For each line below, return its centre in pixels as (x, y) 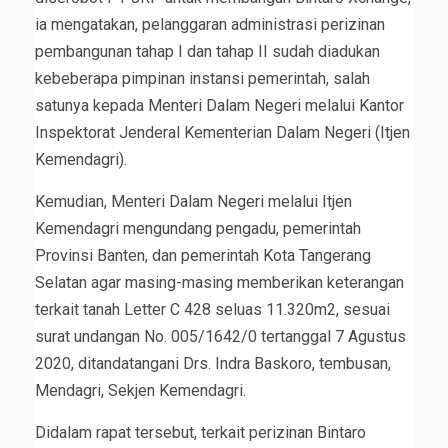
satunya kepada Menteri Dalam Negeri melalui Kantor (219, 106)
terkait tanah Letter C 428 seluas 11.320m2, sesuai (212, 310)
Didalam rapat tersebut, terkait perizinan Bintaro (200, 433)
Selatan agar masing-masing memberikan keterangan (219, 283)
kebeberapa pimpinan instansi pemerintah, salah (202, 79)
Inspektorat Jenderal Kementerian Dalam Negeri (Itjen (222, 133)
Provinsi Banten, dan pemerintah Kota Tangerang (203, 256)
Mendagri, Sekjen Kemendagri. (140, 391)
